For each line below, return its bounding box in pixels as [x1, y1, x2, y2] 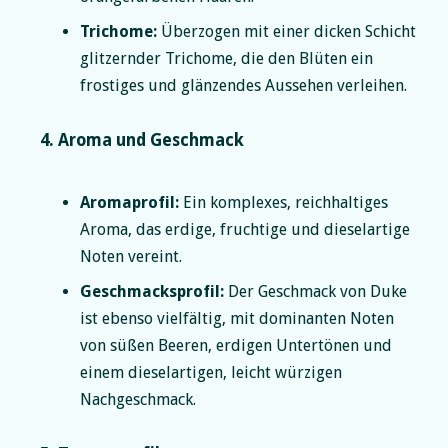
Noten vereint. [80, 246, 182, 266]
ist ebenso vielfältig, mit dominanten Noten [80, 308, 394, 328]
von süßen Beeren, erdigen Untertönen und [80, 335, 392, 355]
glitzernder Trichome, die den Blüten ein [80, 48, 373, 68]
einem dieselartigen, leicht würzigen [80, 362, 342, 382]
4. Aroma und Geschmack [40, 129, 244, 150]
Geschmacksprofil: [80, 281, 224, 301]
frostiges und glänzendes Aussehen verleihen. [80, 75, 407, 95]
